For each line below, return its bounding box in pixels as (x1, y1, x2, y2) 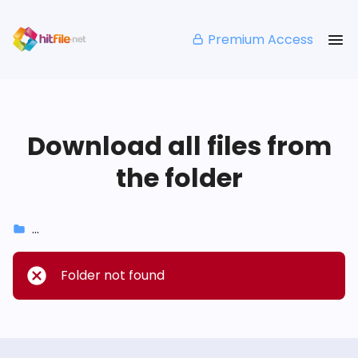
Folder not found (61, 266, 165, 285)
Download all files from (26, 128, 332, 165)
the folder (115, 160, 243, 197)
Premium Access (208, 30, 313, 49)
